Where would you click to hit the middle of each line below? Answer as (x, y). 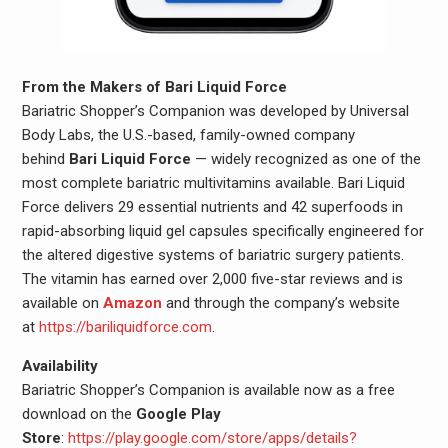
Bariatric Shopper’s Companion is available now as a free (208, 389)
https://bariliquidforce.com (125, 326)
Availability (59, 365)
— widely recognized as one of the (305, 158)
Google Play (178, 413)
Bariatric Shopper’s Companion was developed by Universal (215, 110)
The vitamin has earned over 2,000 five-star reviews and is (212, 278)
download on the (78, 413)
